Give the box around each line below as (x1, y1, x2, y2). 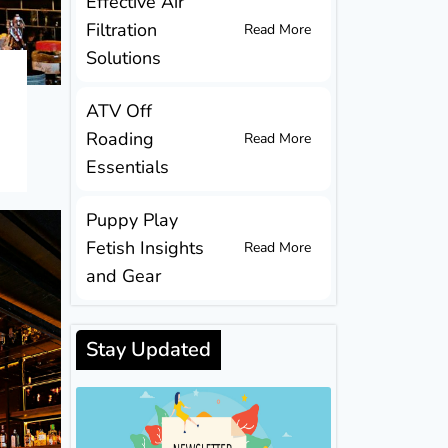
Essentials (86, 155, 169, 180)
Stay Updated (86, 336, 211, 364)
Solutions (86, 46, 161, 71)
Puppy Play (86, 208, 178, 233)
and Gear (86, 264, 161, 289)
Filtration (86, 18, 157, 43)
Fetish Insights (86, 236, 204, 261)
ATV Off (86, 99, 152, 124)
